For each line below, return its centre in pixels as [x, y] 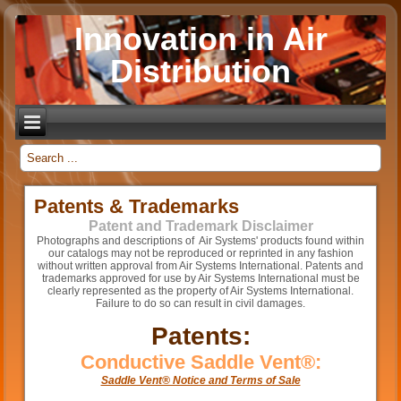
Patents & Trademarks [137, 207]
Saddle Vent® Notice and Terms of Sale [200, 381]
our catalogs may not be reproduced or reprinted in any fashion [200, 254]
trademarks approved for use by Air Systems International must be [200, 279]
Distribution [200, 71]
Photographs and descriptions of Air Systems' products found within [200, 241]
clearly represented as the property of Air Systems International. [200, 291]
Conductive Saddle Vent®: [200, 363]
